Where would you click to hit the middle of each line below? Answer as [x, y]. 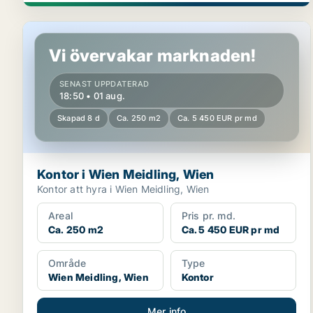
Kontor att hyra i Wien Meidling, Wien [123, 189]
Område [67, 263]
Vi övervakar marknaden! [153, 56]
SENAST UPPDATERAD [104, 84]
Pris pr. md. [209, 216]
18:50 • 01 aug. [92, 96]
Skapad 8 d [79, 118]
